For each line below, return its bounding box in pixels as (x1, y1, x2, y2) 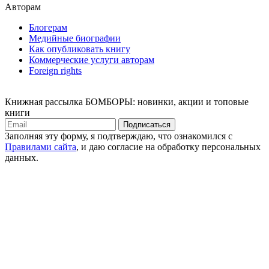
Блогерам (29, 22, 67, 32)
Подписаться (123, 119, 171, 129)
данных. (5, 152, 38, 163)
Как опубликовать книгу (29, 43, 130, 54)
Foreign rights (29, 65, 82, 76)
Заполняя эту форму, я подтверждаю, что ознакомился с (5, 130, 232, 141)
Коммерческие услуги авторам (29, 54, 154, 65)
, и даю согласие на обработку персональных (76, 141, 261, 152)
